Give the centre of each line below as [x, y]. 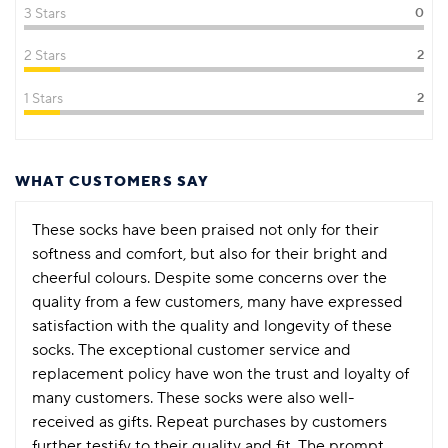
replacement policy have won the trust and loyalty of [220, 374]
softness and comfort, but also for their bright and [210, 254]
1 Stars [44, 98]
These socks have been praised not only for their [205, 230]
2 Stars [45, 56]
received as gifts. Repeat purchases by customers [209, 422]
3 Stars [45, 13]
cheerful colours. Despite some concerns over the [209, 278]
